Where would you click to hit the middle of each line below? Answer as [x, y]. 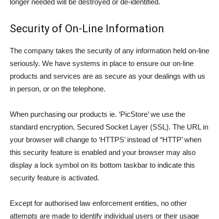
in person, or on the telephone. [58, 89]
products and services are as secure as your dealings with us [108, 76]
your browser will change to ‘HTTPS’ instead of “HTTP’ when [106, 140]
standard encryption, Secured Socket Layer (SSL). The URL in [109, 127]
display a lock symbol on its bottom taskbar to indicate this [102, 165]
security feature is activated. [55, 178]
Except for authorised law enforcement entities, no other [98, 203]
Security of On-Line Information [87, 29]
